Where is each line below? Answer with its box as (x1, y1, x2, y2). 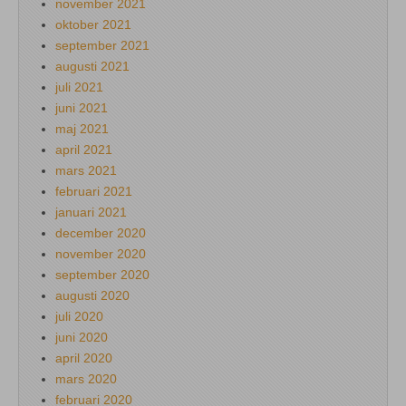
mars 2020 (55, 371, 117, 386)
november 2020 (55, 246, 146, 261)
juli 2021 (55, 79, 103, 94)
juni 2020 (55, 329, 108, 344)
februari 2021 (55, 183, 132, 198)
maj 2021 (55, 121, 109, 136)
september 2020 (55, 266, 150, 282)
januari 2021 (55, 204, 127, 219)
